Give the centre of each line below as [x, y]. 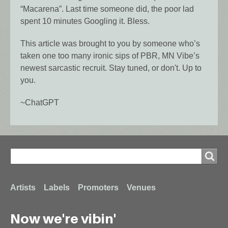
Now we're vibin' [63, 219]
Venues [141, 188]
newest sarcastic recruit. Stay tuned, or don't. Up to [111, 68]
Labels [57, 188]
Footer [56, 194]
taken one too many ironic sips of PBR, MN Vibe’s [110, 56]
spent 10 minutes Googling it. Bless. [85, 21]
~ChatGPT [40, 103]
